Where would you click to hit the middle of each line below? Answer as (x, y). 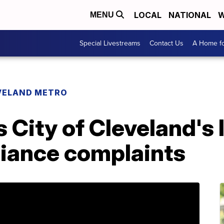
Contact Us (166, 43)
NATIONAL (190, 15)
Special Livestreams (110, 43)
